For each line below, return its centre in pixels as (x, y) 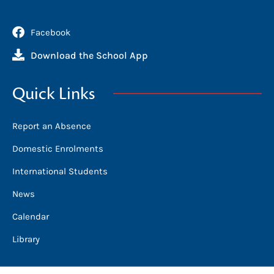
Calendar (31, 216)
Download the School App (89, 55)
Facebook (50, 32)
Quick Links (54, 93)
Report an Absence (52, 126)
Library (26, 239)
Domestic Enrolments (58, 148)
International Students (60, 171)
